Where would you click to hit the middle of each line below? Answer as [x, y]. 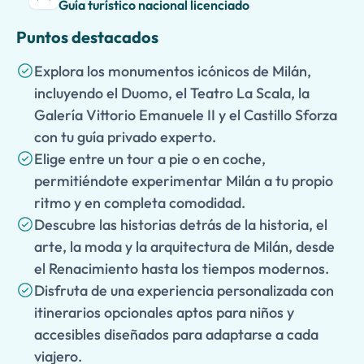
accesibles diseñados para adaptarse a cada [176, 334]
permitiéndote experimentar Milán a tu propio [184, 181]
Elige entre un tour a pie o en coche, [150, 159]
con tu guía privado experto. [125, 137]
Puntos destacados [87, 37]
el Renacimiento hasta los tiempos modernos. [182, 269]
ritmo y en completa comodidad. [140, 203]
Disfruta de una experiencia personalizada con [184, 290]
